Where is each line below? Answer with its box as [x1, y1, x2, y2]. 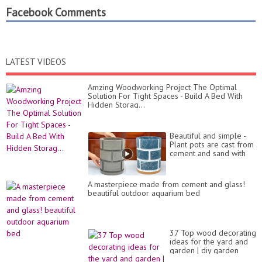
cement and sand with [170, 148, 246, 158]
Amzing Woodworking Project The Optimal [88, 82, 237, 92]
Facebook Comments [6, 5, 106, 19]
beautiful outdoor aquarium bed [88, 188, 200, 198]
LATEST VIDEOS [6, 56, 66, 67]
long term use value [170, 157, 240, 167]
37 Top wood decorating [170, 227, 256, 238]
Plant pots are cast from [170, 139, 254, 150]
